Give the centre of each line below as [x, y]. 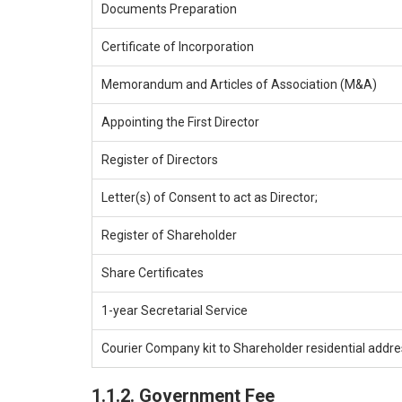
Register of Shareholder [169, 235]
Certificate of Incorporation [178, 46]
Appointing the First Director [180, 122]
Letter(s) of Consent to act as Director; [210, 197]
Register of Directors [160, 159]
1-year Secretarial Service [175, 310]
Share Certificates [153, 272]
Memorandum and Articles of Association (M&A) [239, 84]
